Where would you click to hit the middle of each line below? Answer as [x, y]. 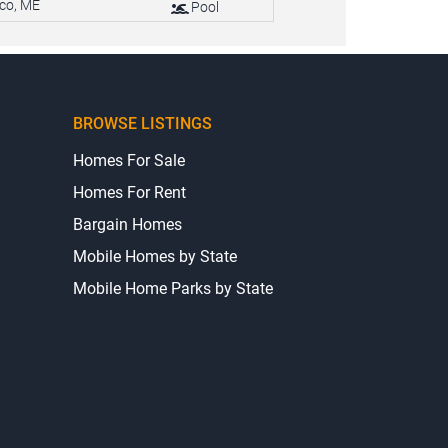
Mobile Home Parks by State [173, 288]
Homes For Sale [129, 160]
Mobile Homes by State [155, 256]
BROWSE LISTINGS [142, 123]
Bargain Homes [127, 224]
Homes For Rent [129, 192]
